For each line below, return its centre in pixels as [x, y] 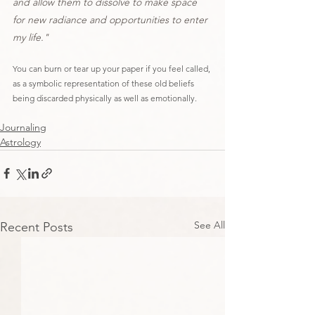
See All [210, 225]
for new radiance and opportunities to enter [111, 19]
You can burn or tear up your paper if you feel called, [112, 68]
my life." [31, 37]
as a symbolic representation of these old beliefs [104, 83]
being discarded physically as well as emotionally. [105, 98]
